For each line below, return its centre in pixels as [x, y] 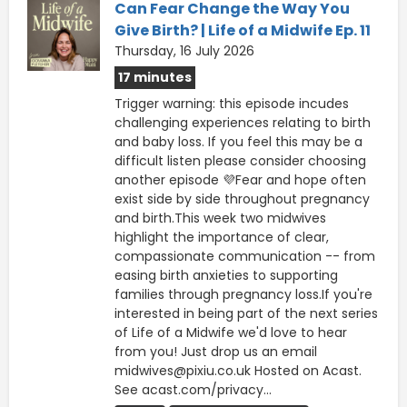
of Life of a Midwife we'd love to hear [231, 332]
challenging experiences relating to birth [243, 122]
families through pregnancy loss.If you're [243, 294]
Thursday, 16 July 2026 [184, 50]
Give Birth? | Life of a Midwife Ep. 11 [243, 30]
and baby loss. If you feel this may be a [238, 141]
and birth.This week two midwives [220, 218]
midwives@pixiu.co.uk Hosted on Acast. [238, 370]
